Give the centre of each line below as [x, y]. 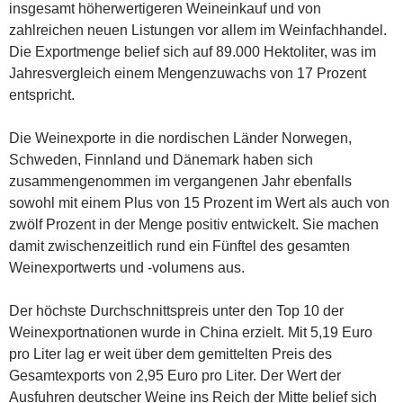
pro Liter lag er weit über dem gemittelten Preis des [170, 354]
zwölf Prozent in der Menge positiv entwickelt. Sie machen [194, 224]
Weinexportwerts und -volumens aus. [127, 267]
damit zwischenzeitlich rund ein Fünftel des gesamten [179, 246]
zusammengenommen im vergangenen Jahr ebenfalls [180, 181]
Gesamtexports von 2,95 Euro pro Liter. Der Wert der [175, 375]
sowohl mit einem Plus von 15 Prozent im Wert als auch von [199, 202]
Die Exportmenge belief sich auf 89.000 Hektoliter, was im [193, 51]
